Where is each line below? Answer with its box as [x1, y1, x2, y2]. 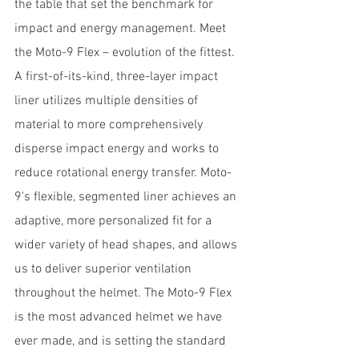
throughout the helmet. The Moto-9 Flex [14, 284, 235, 301]
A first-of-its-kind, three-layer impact [14, 68, 221, 85]
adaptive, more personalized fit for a [14, 212, 215, 229]
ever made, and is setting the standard [14, 333, 229, 349]
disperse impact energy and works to [14, 140, 222, 157]
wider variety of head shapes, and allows [14, 236, 240, 253]
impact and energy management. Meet [14, 20, 229, 37]
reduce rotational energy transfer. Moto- [14, 164, 232, 181]
